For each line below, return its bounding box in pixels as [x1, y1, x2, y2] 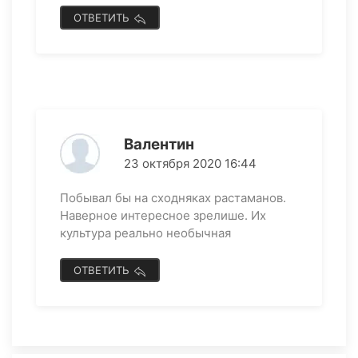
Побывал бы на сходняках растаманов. [60, 190, 286, 206]
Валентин [124, 135, 194, 154]
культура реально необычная [60, 225, 231, 241]
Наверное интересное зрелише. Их [60, 208, 266, 224]
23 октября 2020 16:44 [124, 156, 257, 172]
